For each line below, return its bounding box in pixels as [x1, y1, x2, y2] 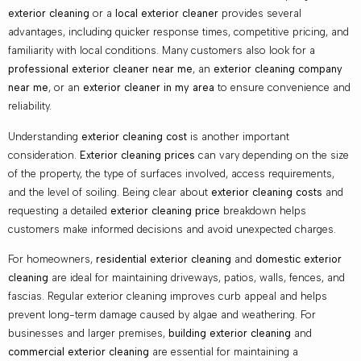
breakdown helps [220, 204, 306, 217]
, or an [48, 81, 83, 94]
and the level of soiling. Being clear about [8, 185, 211, 198]
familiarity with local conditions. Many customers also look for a [8, 44, 315, 57]
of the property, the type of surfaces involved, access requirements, [8, 167, 334, 180]
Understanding [8, 130, 81, 143]
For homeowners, [8, 253, 96, 266]
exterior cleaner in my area [83, 81, 214, 94]
